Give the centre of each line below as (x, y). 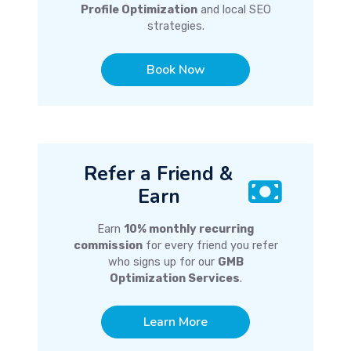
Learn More (175, 322)
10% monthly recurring (189, 230)
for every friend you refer (210, 246)
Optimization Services (174, 279)
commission (108, 246)
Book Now (175, 70)
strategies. (175, 27)
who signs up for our (163, 262)
